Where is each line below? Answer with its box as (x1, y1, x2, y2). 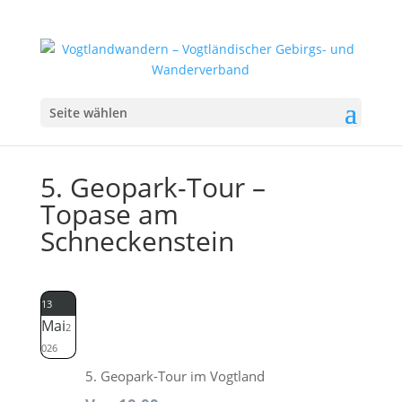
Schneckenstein (39, 223, 234, 259)
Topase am (39, 196, 179, 232)
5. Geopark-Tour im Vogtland (84, 367, 265, 386)
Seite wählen (48, 104, 127, 121)
